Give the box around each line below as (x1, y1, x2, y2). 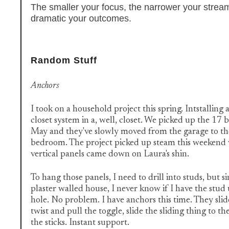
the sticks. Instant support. (31, 218, 131, 227)
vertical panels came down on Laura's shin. (31, 150, 191, 159)
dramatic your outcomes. (31, 13, 134, 24)
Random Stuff (31, 55, 97, 65)
